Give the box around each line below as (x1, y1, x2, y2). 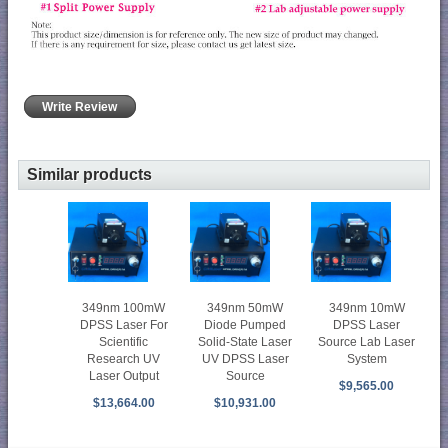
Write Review (39, 99, 121, 114)
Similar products (27, 165, 152, 183)
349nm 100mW (82, 300, 166, 315)
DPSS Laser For (79, 317, 168, 332)
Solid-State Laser (198, 334, 293, 349)
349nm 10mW (328, 300, 405, 315)
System (346, 351, 387, 366)
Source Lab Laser (318, 334, 416, 349)
